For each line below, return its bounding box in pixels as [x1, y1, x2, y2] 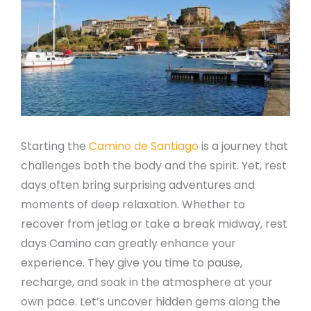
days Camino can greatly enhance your [21, 235, 236, 251]
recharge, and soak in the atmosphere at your [21, 274, 273, 290]
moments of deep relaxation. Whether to [21, 196, 245, 212]
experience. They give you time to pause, [21, 254, 242, 271]
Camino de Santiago [89, 137, 199, 154]
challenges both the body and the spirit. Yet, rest [21, 157, 287, 174]
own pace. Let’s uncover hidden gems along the [21, 293, 280, 310]
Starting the [21, 137, 89, 154]
